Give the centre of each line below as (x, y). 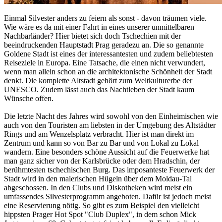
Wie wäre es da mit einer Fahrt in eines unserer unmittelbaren (99, 27)
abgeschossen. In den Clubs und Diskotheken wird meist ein (98, 188)
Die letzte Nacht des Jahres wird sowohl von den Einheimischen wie (111, 116)
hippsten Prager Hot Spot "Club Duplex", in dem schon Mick (100, 215)
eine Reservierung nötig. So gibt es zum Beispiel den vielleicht (102, 206)
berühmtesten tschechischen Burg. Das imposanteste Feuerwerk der (109, 170)
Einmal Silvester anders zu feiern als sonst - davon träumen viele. (105, 18)
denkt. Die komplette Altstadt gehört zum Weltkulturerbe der (98, 81)
